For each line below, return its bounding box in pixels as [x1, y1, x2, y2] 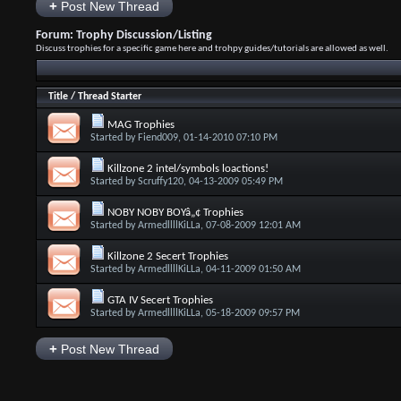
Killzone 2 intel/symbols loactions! [107, 163, 269, 175]
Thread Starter [77, 91, 141, 102]
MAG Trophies [107, 119, 175, 131]
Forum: [35, 29, 76, 42]
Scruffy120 [137, 176, 183, 187]
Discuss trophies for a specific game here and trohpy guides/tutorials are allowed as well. [35, 44, 388, 54]
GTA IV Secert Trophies [107, 294, 213, 306]
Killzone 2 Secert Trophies [107, 251, 228, 262]
